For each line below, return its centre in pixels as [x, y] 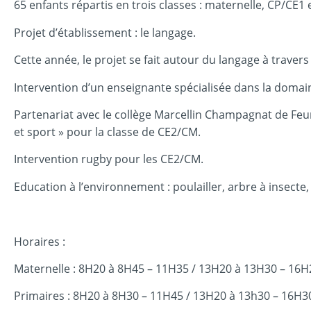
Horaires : [40, 241]
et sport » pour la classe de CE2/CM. [107, 132]
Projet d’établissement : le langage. [105, 32]
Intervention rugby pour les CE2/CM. [109, 159]
